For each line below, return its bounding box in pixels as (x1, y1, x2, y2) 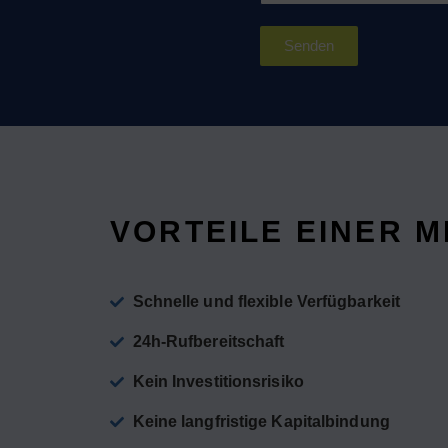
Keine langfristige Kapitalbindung (132, 412, 390, 430)
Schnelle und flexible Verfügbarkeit (132, 292, 400, 310)
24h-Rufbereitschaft (132, 332, 285, 350)
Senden (284, 37, 334, 55)
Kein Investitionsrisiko (132, 372, 304, 390)
